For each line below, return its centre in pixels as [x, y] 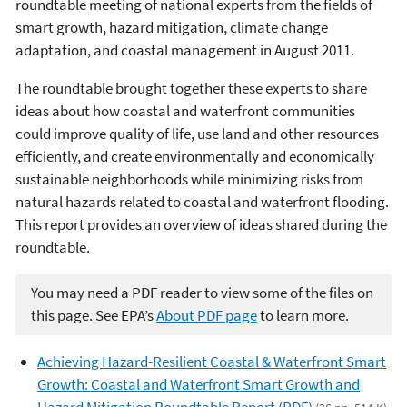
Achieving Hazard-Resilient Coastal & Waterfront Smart [212, 361]
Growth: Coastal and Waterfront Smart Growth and [199, 384]
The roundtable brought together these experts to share [191, 88]
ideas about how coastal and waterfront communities [185, 110]
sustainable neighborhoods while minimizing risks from [189, 179]
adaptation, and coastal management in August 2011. [185, 50]
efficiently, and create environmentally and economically [195, 156]
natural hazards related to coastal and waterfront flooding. [202, 201]
